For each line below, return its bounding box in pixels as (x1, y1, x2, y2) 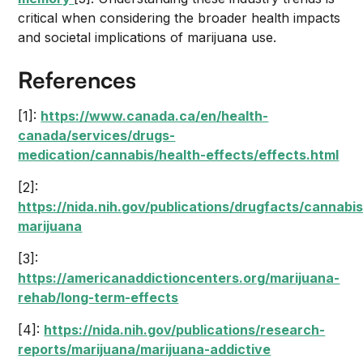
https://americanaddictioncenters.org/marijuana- (18, 270, 340, 286)
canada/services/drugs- (18, 127, 176, 143)
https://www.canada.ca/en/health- (41, 108, 269, 124)
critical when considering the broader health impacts (18, 10, 341, 26)
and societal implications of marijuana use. (18, 29, 277, 45)
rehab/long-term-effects (18, 289, 179, 305)
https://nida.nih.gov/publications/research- (44, 322, 326, 338)
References (18, 66, 137, 94)
